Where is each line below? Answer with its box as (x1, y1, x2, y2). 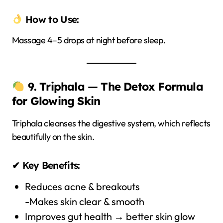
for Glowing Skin (12, 94, 101, 108)
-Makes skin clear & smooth (24, 195, 144, 208)
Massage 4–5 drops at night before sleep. (12, 34, 166, 46)
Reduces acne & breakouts (24, 180, 140, 193)
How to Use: (22, 13, 79, 25)
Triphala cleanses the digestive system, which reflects (12, 117, 211, 129)
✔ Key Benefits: (12, 159, 80, 171)
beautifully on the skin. (12, 130, 95, 142)
